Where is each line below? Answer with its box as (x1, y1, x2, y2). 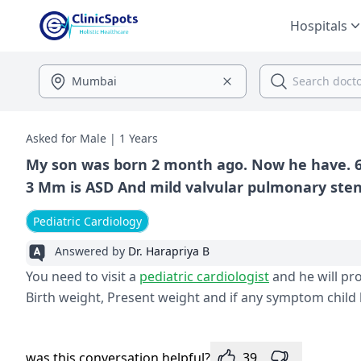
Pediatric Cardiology (33, 214, 142, 229)
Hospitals (290, 17, 347, 35)
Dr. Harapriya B (128, 243, 210, 259)
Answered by (55, 243, 128, 259)
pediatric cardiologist (139, 268, 269, 285)
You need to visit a (26, 268, 139, 285)
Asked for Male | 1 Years (26, 131, 158, 146)
